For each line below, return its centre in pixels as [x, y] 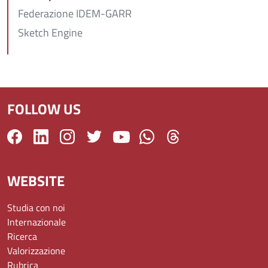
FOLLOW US [44, 109]
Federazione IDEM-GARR [75, 14]
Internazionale [36, 222]
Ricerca [22, 236]
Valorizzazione [36, 250]
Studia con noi [36, 207]
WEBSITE [36, 180]
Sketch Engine [50, 32]
